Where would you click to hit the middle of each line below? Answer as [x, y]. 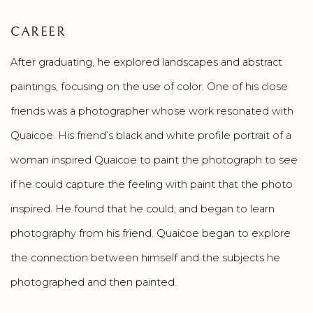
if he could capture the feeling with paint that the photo [152, 184]
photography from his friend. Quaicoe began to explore [151, 233]
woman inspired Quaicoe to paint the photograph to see [154, 160]
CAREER [38, 32]
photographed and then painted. [94, 282]
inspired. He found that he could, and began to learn [143, 209]
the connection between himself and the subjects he [145, 257]
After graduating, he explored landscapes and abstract [146, 62]
